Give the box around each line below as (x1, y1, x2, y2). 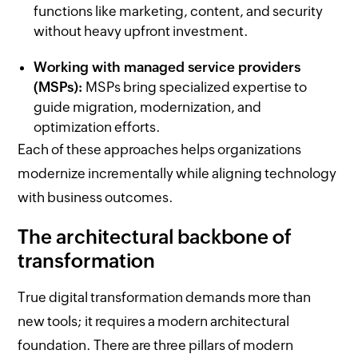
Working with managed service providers (34, 58, 301, 75)
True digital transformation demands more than (18, 288, 312, 305)
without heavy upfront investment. (34, 22, 249, 39)
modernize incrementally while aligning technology (18, 165, 337, 181)
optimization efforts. (34, 118, 161, 135)
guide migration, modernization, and (34, 98, 262, 115)
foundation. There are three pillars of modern (18, 336, 294, 353)
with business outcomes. (18, 189, 174, 205)
